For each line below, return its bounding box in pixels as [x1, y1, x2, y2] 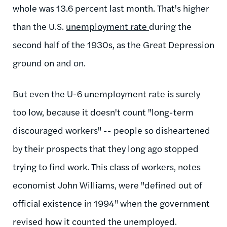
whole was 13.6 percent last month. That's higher [13, 1, 209, 14]
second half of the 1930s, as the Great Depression [13, 37, 214, 51]
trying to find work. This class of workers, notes [13, 160, 201, 173]
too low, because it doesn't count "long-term [13, 105, 194, 118]
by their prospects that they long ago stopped [13, 141, 199, 155]
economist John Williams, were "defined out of [13, 178, 202, 191]
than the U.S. [13, 19, 66, 32]
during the [149, 19, 192, 32]
